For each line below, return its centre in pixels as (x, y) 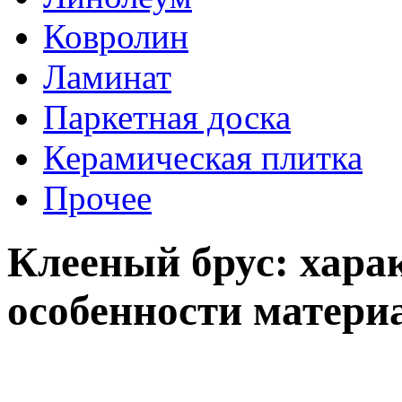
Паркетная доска (167, 118)
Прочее (97, 198)
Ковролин (116, 37)
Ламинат (107, 77)
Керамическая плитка (203, 158)
